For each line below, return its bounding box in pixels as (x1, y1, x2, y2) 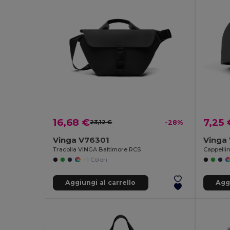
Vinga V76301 (53, 135, 110, 145)
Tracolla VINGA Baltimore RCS (53, 145, 141, 153)
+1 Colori (83, 156, 107, 163)
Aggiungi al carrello (65, 179, 136, 187)
